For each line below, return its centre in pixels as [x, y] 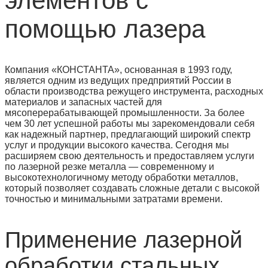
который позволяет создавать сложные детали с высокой [132, 188]
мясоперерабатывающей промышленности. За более [125, 112]
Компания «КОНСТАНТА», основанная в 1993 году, [118, 69]
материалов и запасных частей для [83, 102]
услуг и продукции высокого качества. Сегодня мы [117, 145]
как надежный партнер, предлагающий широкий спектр [128, 134]
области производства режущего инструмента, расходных [134, 91]
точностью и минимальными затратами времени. [114, 199]
